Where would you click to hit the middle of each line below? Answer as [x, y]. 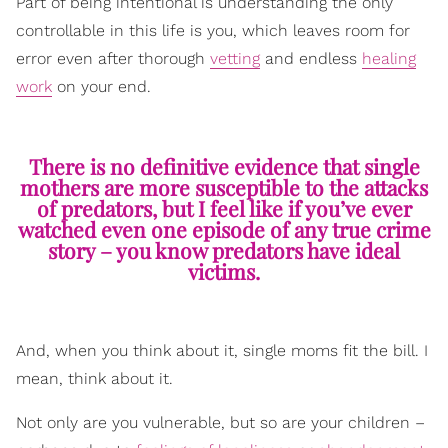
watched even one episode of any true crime [224, 228]
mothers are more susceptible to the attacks [224, 186]
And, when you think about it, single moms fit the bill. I [222, 351]
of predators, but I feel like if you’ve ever [224, 207]
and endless [311, 58]
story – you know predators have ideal [224, 249]
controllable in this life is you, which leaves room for [213, 30]
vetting [235, 58]
